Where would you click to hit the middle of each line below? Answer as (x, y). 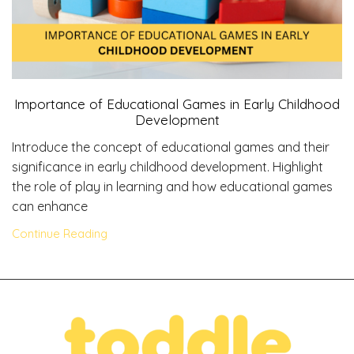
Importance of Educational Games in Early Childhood (177, 104)
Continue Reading (60, 234)
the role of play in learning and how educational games (172, 187)
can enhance (50, 207)
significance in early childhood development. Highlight (168, 167)
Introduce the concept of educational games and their (171, 147)
